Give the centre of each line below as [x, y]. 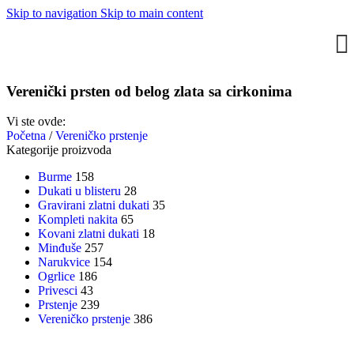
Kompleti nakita [78, 220]
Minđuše [60, 248]
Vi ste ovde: [36, 122]
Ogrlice [56, 277]
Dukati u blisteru [79, 191]
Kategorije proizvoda [59, 150]
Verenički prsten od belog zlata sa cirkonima [149, 91]
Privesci [58, 291]
